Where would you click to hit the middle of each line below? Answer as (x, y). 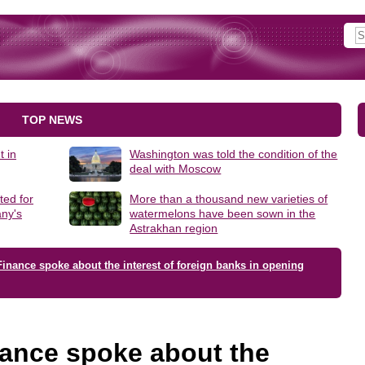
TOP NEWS (52, 120)
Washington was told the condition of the (234, 154)
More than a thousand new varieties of (229, 198)
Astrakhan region (174, 228)
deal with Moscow (176, 169)
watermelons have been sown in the (223, 213)
